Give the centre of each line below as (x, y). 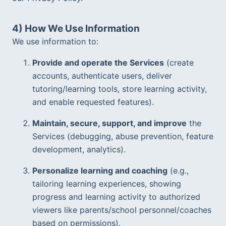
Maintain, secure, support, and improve (109, 123)
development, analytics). (81, 149)
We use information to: (55, 41)
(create (179, 62)
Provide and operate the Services (98, 62)
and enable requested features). (96, 102)
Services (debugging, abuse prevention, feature (123, 136)
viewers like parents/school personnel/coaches (122, 210)
